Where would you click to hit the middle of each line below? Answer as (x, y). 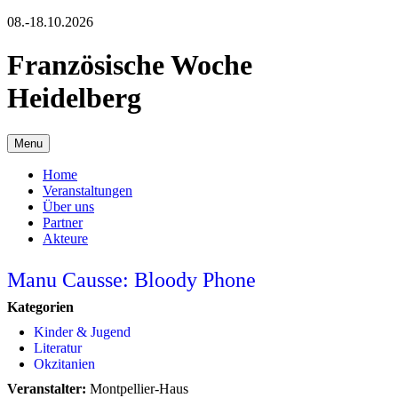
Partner (63, 222)
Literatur (58, 347)
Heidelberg (74, 98)
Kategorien (40, 306)
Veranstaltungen (88, 190)
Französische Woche (130, 65)
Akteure (65, 238)
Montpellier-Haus (137, 388)
